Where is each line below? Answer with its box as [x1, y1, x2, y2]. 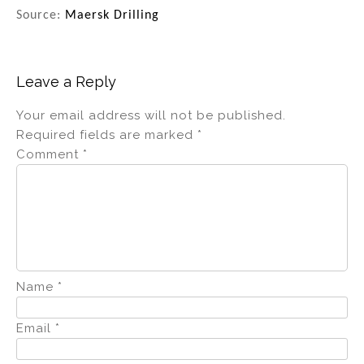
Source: [16, 9, 65, 23]
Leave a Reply [16, 73, 116, 91]
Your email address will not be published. [16, 108, 286, 123]
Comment [16, 147, 83, 162]
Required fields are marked [16, 128, 197, 143]
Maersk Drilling [65, 9, 159, 23]
